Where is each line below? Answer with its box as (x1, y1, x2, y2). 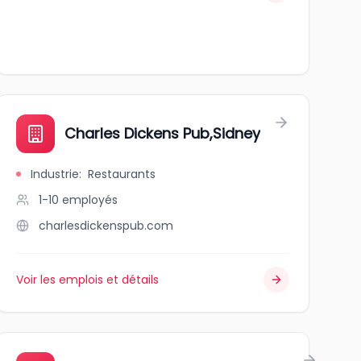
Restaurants (87, 166, 156, 182)
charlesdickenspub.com (38, 218, 173, 234)
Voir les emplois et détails (15, 272, 159, 288)
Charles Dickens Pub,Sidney (64, 123, 260, 143)
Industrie (30, 166, 79, 182)
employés (61, 192, 118, 208)
